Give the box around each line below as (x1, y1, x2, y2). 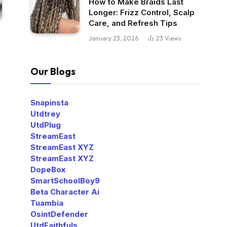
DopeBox (30, 165, 65, 175)
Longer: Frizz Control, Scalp (89, 8, 195, 18)
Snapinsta (30, 98, 68, 108)
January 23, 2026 (89, 34, 138, 43)
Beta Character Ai (30, 187, 99, 197)
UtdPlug (30, 120, 61, 130)
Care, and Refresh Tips (89, 18, 177, 28)
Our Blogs (30, 65, 75, 78)
